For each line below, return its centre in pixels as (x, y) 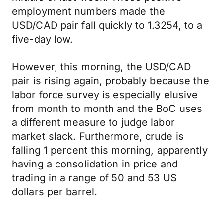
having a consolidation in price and (95, 164)
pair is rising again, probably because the (111, 81)
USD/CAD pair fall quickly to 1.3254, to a (107, 25)
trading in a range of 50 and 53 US (94, 178)
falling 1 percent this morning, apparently (110, 150)
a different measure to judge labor (93, 122)
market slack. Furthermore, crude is (98, 136)
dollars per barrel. (55, 192)
